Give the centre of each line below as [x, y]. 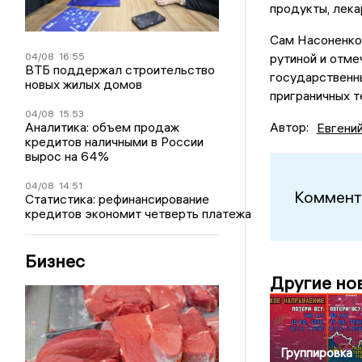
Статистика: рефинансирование [118, 198]
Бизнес [55, 261]
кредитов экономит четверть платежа [139, 213]
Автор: [289, 127]
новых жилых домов [84, 84]
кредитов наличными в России [115, 141]
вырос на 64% [67, 156]
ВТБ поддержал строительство [120, 69]
